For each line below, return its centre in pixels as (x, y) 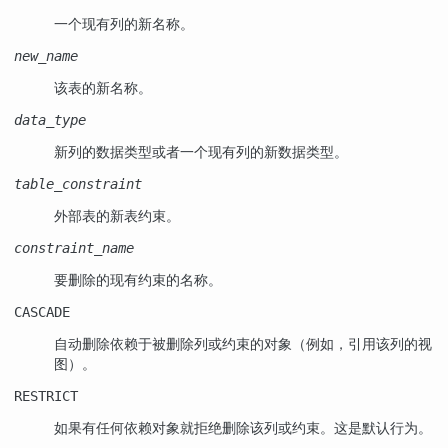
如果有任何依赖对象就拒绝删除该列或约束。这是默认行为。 (243, 428)
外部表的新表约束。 (117, 216)
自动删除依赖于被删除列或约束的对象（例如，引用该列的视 (243, 344)
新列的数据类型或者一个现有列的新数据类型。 (201, 152)
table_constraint (78, 184)
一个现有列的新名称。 (124, 24)
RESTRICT (46, 396)
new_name (46, 56)
